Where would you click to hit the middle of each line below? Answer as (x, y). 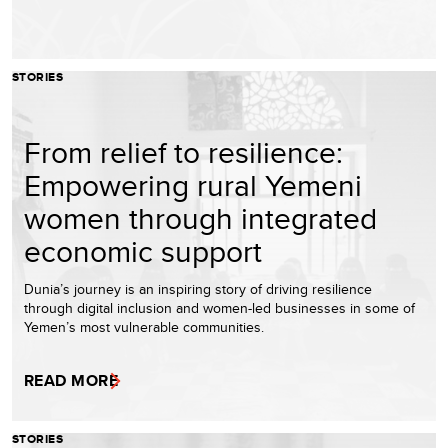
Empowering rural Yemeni (193, 184)
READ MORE (71, 380)
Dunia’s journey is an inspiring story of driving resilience (198, 288)
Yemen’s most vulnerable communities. (144, 326)
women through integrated (200, 217)
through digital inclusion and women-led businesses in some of (219, 307)
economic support (143, 250)
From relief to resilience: (183, 151)
